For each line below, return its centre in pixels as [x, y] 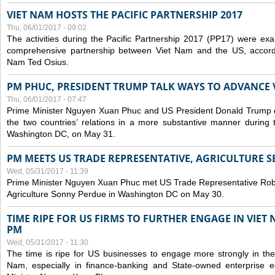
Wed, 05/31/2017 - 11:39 [48, 171]
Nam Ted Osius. [38, 62]
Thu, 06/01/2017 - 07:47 [47, 99]
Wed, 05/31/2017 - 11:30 [48, 242]
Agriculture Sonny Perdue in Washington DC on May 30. [115, 194]
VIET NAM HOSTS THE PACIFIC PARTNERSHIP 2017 [125, 15]
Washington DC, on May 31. [61, 134]
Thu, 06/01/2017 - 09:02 [47, 28]
